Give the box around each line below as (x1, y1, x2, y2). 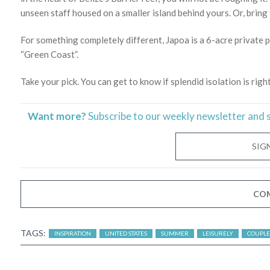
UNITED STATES (105, 229, 147, 237)
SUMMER (161, 229, 189, 237)
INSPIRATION (54, 229, 91, 237)
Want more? (28, 109, 86, 122)
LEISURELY (202, 229, 233, 237)
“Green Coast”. (20, 48, 78, 60)
